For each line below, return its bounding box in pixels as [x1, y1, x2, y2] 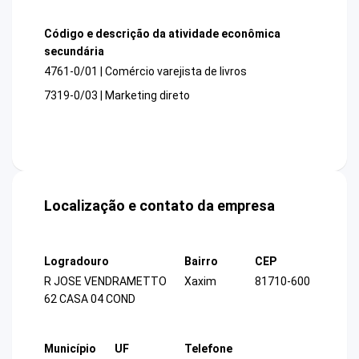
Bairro [184, 255, 218, 268]
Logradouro [44, 255, 109, 268]
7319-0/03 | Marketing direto [44, 89, 190, 103]
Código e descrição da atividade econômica [44, 26, 280, 40]
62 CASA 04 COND [44, 292, 135, 306]
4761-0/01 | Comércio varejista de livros [44, 65, 247, 79]
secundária [44, 44, 104, 58]
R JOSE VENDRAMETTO [44, 275, 167, 288]
